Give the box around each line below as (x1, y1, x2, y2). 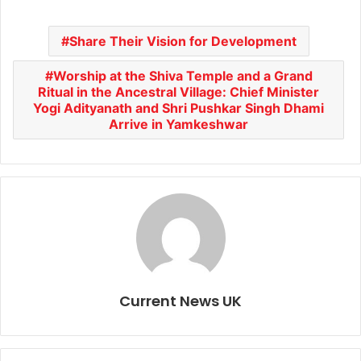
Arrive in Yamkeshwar (109, 116, 248, 133)
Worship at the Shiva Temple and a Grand (52, 68, 313, 85)
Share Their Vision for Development (68, 33, 297, 50)
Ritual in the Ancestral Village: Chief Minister (38, 84, 319, 101)
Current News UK (119, 291, 242, 312)
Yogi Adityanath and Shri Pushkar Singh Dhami (33, 100, 324, 117)
